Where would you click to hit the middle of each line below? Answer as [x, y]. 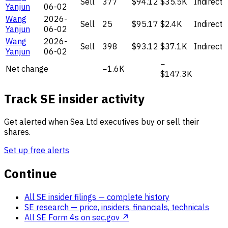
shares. [17, 132]
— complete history [134, 197]
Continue [31, 174]
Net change [27, 68]
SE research [48, 207]
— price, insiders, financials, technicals [140, 207]
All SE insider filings [61, 197]
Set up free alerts [37, 150]
